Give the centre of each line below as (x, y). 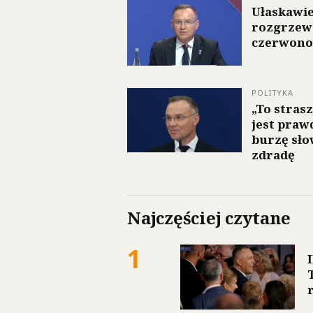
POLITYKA (273, 93)
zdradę (273, 155)
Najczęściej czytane (209, 218)
